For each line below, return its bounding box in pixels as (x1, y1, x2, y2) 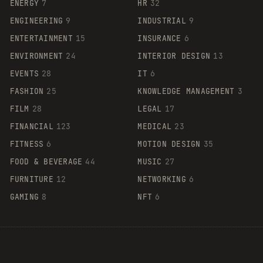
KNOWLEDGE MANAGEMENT (137, 86, 235, 96)
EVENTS (9, 68, 39, 79)
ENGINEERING (9, 15, 63, 26)
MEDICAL (137, 121, 172, 131)
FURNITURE (9, 174, 53, 184)
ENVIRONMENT (9, 50, 63, 61)
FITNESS (9, 139, 44, 149)
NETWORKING (137, 174, 186, 184)
